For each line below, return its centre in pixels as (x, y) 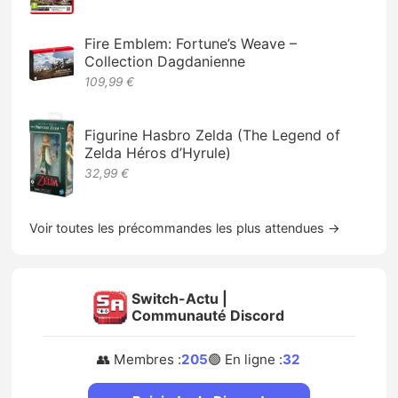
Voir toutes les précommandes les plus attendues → (185, 227)
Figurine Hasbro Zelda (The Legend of (213, 135)
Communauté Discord (207, 315)
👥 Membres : (139, 359)
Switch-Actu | (179, 298)
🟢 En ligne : (246, 359)
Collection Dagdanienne (165, 62)
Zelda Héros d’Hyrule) (158, 152)
